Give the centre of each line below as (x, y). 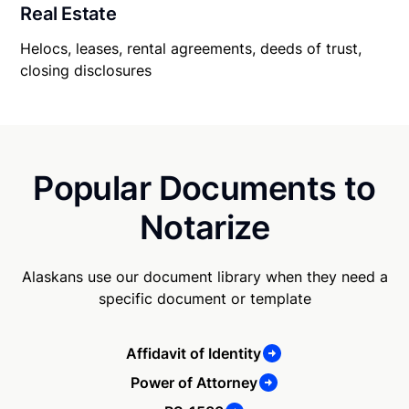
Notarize (204, 228)
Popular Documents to (204, 189)
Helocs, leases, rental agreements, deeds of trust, (191, 49)
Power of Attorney (194, 383)
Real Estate (68, 14)
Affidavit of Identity (194, 354)
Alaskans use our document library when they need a (204, 277)
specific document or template (204, 299)
